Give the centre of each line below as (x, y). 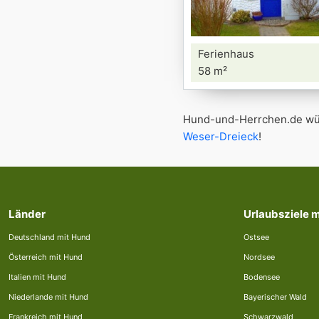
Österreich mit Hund (46, 257)
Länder (27, 214)
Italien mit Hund (37, 277)
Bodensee (262, 277)
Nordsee (259, 257)
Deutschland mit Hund (49, 237)
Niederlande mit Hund (48, 297)
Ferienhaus (226, 54)
